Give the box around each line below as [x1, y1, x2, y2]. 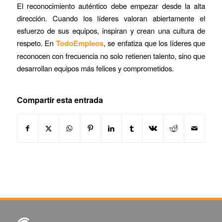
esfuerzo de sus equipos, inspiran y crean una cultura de [16, 25, 206, 36]
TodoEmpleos [55, 38, 104, 49]
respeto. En [16, 38, 56, 49]
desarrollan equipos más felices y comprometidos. [16, 63, 174, 74]
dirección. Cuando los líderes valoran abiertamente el [16, 13, 206, 24]
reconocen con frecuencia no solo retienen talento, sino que [16, 51, 206, 61]
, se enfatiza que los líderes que [103, 38, 206, 49]
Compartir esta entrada [16, 94, 103, 106]
